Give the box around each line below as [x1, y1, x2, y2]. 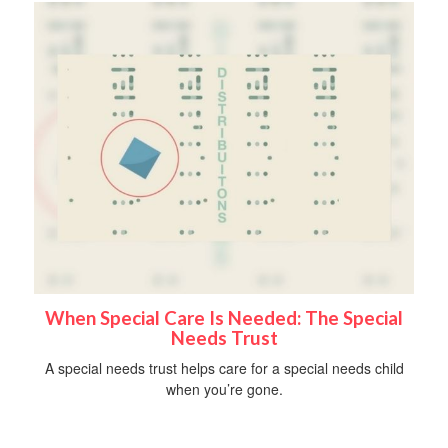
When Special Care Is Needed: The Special [45, 306, 403, 329]
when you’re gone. [165, 378, 283, 399]
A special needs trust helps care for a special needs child [44, 357, 404, 378]
